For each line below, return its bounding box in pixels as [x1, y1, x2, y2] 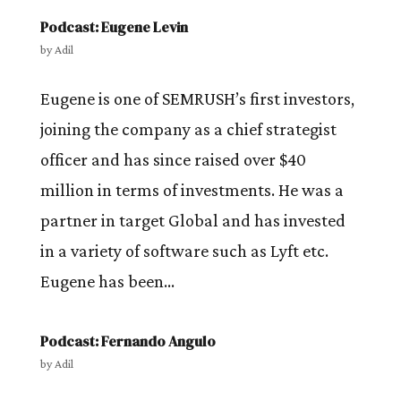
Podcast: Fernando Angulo [39, 331, 216, 351]
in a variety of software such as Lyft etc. [39, 241, 328, 260]
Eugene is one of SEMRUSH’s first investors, [39, 89, 354, 108]
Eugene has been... [39, 271, 175, 291]
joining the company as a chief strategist [39, 119, 337, 139]
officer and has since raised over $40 [39, 149, 306, 169]
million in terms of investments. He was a [39, 180, 344, 200]
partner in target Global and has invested [39, 210, 346, 230]
